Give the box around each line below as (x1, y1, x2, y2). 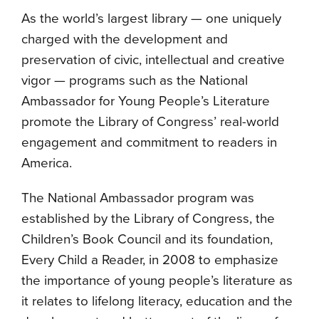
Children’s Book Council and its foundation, (21, 231, 273, 248)
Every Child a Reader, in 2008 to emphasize (21, 252, 278, 268)
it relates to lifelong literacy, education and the (21, 293, 293, 310)
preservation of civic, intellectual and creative (21, 52, 285, 68)
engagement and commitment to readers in (21, 135, 277, 151)
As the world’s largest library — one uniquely (21, 11, 281, 27)
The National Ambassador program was (21, 190, 254, 206)
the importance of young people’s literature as (21, 273, 293, 289)
